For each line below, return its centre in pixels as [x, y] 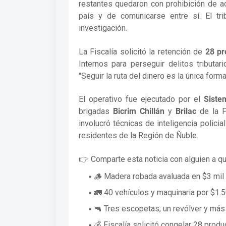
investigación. [103, 28]
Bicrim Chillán [138, 111]
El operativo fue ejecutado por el [141, 99]
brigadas [96, 111]
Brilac [186, 111]
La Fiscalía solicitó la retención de [142, 51]
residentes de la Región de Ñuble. [138, 136]
